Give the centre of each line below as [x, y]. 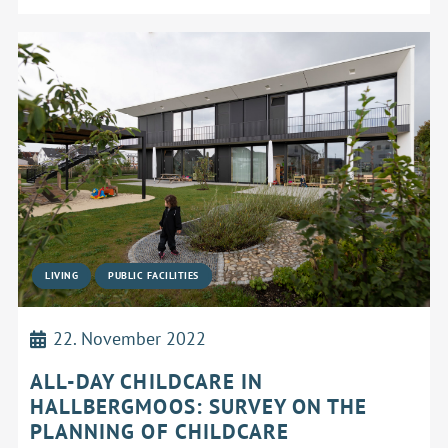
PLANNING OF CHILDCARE [160, 432]
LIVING [62, 275]
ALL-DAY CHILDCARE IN [147, 382]
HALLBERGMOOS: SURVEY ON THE [199, 407]
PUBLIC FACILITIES [153, 275]
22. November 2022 [130, 338]
